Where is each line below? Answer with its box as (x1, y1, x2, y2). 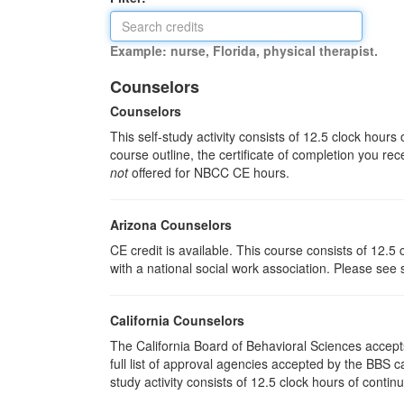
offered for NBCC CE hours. (128, 163, 289, 181)
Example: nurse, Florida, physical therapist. (110, 41, 378, 60)
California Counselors (110, 311, 244, 329)
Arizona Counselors (110, 216, 232, 234)
